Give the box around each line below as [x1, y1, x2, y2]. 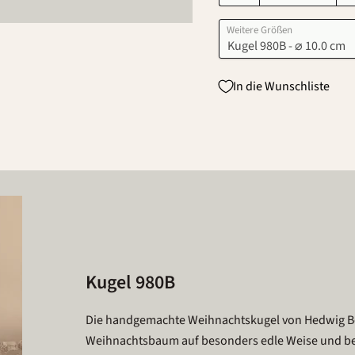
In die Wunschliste [232, 77, 330, 95]
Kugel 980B [85, 269, 175, 297]
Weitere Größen [226, 23, 292, 37]
